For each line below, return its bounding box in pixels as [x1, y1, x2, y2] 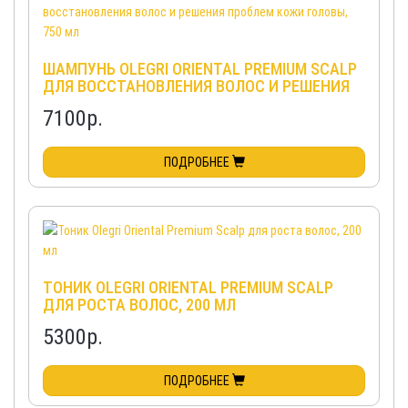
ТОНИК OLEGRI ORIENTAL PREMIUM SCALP [43, 278, 333, 297]
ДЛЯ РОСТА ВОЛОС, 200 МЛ [43, 295, 236, 314]
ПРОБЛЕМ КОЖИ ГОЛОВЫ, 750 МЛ [43, 94, 277, 113]
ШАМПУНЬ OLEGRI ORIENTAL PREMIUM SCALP [43, 59, 357, 78]
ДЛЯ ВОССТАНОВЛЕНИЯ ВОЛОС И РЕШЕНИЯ [43, 76, 350, 96]
